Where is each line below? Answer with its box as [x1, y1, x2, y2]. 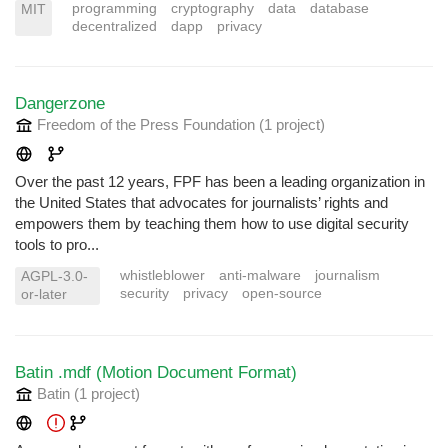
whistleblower [119, 268, 205, 284]
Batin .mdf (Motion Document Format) [15, 362, 297, 383]
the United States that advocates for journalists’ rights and [15, 194, 388, 212]
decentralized [72, 19, 157, 35]
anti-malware [218, 268, 301, 284]
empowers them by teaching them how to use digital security [15, 215, 409, 233]
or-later [21, 287, 67, 303]
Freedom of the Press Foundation [33, 116, 259, 134]
